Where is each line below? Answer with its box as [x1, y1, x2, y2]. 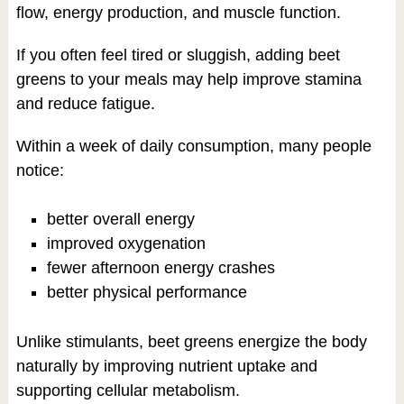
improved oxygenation [46, 234, 206, 252]
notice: [15, 161, 64, 179]
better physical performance [46, 283, 247, 301]
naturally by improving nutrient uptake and [15, 357, 317, 376]
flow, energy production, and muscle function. [15, 4, 341, 22]
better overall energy [46, 210, 195, 228]
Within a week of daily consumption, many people [15, 137, 372, 155]
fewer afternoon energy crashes [46, 259, 275, 277]
